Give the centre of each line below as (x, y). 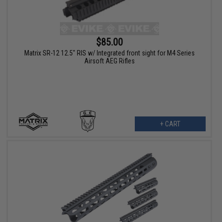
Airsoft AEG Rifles (109, 61)
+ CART (170, 124)
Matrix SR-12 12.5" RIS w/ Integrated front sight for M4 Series (109, 53)
